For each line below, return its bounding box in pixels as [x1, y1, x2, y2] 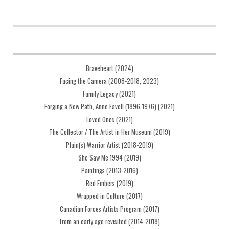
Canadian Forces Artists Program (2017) [59, 203, 159, 214]
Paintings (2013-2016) [81, 165, 138, 175]
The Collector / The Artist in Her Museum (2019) [49, 127, 170, 137]
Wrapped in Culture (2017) [76, 191, 143, 201]
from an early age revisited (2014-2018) [59, 216, 160, 226]
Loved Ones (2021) [86, 114, 133, 124]
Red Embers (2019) [85, 178, 133, 188]
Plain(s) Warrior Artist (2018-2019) [65, 140, 153, 150]
